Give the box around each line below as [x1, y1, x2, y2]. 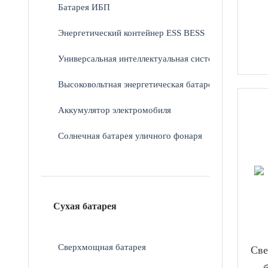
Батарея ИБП [58, 1, 111, 12]
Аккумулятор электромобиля [58, 104, 172, 115]
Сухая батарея [53, 200, 117, 211]
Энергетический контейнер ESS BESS [58, 27, 205, 38]
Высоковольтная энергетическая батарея [58, 78, 217, 89]
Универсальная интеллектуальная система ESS [58, 53, 240, 63]
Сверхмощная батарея [58, 241, 147, 252]
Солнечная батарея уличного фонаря [58, 130, 203, 141]
